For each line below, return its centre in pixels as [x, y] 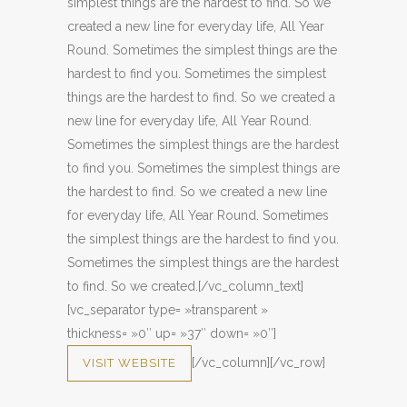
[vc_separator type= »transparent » [168, 310]
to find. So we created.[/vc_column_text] [185, 286]
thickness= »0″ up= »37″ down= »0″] [172, 333]
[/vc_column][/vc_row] [258, 362]
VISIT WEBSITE [129, 363]
